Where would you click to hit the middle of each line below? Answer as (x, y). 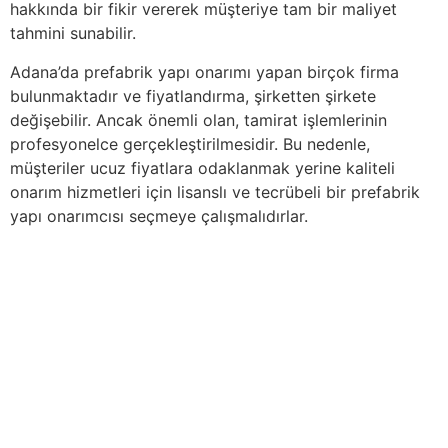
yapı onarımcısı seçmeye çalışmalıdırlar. (159, 215)
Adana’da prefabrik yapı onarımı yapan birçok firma (204, 71)
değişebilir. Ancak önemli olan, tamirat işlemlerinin (198, 119)
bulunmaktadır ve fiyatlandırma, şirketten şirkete (193, 95)
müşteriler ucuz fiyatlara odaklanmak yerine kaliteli (202, 167)
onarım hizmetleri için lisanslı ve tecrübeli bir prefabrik (215, 191)
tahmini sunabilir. (73, 33)
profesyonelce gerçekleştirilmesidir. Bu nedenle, (190, 143)
